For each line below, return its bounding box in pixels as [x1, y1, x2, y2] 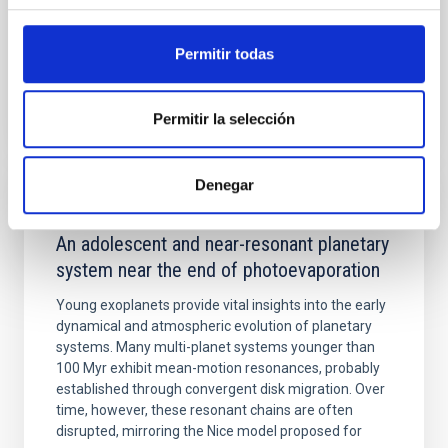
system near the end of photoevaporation [56, 258, 380, 282]
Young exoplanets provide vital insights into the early [56, 297, 386, 313]
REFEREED [56, 202, 123, 218]
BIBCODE [96, 69, 156, 85]
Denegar [194, 175, 254, 193]
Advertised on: [82, 5, 173, 21]
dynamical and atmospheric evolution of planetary [56, 318, 372, 334]
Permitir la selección [153, 110, 295, 128]
